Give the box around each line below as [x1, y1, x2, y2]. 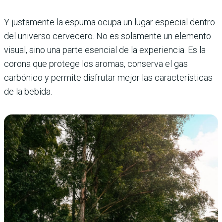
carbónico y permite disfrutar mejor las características [4, 72, 213, 83]
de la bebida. [4, 86, 52, 97]
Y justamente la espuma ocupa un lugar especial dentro [4, 16, 215, 27]
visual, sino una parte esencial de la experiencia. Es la [4, 44, 206, 55]
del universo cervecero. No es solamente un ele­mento [4, 30, 211, 41]
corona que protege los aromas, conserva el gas [4, 58, 188, 69]
